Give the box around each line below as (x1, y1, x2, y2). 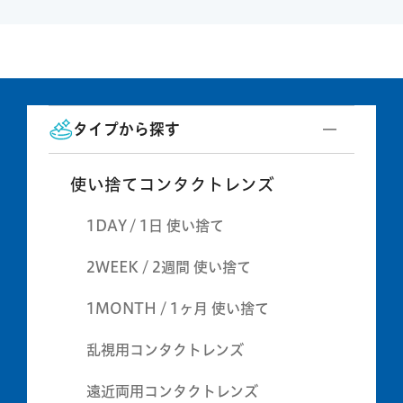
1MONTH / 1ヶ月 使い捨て (85, 300, 269, 318)
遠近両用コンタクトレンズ (85, 382, 258, 401)
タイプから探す (72, 119, 180, 139)
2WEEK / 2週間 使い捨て (85, 258, 251, 277)
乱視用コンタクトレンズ (85, 341, 244, 360)
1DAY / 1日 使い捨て (85, 217, 224, 236)
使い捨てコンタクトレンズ (69, 173, 274, 195)
